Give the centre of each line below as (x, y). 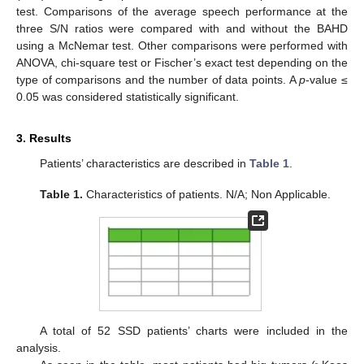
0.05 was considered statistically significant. (128, 97)
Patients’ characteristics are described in (144, 164)
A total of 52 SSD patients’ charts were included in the (193, 331)
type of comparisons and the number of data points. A (158, 80)
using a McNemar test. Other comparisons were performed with (182, 46)
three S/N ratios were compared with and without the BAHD (182, 29)
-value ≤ (327, 80)
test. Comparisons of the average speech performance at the (182, 12)
